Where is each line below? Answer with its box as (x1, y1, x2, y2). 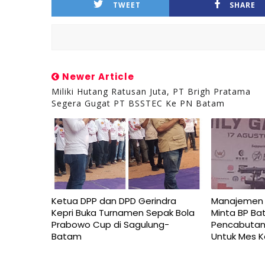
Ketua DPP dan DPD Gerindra (51, 195, 176, 207)
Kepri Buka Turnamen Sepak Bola (51, 206, 195, 219)
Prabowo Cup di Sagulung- (51, 218, 169, 231)
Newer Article (60, 70, 134, 83)
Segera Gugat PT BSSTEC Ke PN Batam (51, 98, 225, 109)
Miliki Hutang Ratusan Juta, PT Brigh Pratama (51, 86, 251, 97)
